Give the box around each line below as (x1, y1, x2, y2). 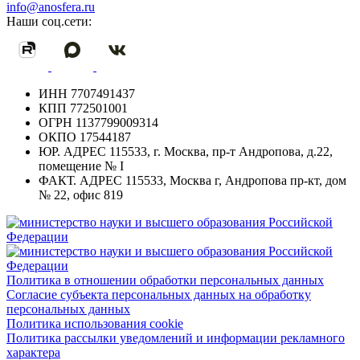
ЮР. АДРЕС (39, 145, 106, 158)
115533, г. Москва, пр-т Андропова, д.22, (106, 145, 333, 158)
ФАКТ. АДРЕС (39, 174, 122, 187)
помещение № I (39, 159, 124, 173)
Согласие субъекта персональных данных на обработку (6, 288, 311, 301)
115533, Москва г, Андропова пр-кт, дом (122, 174, 346, 187)
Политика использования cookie (6, 317, 183, 330)
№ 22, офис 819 (39, 188, 123, 202)
